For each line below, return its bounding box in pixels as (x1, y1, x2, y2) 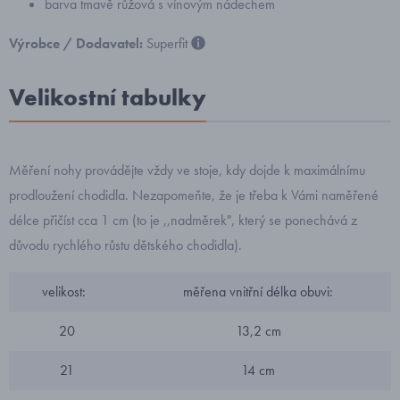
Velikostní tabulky (9, 82, 206, 112)
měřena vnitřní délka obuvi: (183, 282, 333, 301)
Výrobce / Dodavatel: (9, 34, 146, 53)
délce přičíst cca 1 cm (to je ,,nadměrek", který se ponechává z (9, 211, 357, 229)
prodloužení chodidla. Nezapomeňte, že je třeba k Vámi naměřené (9, 186, 379, 204)
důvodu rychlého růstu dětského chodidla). (9, 236, 242, 254)
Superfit (146, 34, 187, 53)
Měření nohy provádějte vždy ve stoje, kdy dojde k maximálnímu (9, 161, 365, 179)
